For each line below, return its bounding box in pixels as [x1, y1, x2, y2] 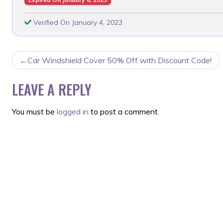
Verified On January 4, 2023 [31, 18, 122, 27]
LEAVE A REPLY [12, 79, 92, 100]
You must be [12, 107, 57, 117]
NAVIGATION [11, 67, 88, 91]
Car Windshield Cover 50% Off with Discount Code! [27, 55, 212, 66]
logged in [57, 107, 89, 117]
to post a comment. [89, 107, 159, 117]
